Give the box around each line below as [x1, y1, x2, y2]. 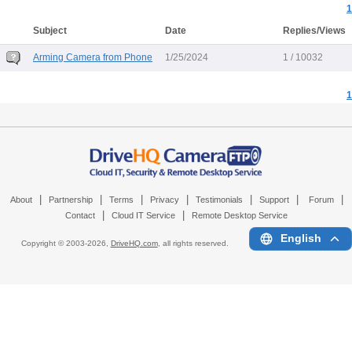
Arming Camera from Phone [33, 52, 152, 63]
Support [258, 195, 289, 205]
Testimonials [195, 195, 243, 205]
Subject [33, 25, 67, 36]
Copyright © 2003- [20, 239, 87, 248]
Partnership [48, 195, 93, 205]
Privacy [149, 195, 179, 205]
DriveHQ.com [110, 239, 158, 248]
